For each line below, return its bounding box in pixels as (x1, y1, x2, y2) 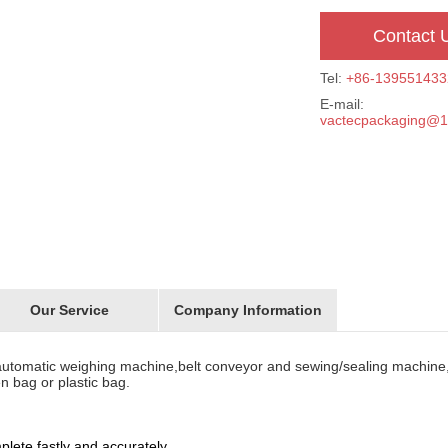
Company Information (173, 302, 322, 318)
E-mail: (319, 96, 364, 112)
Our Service (29, 302, 109, 318)
